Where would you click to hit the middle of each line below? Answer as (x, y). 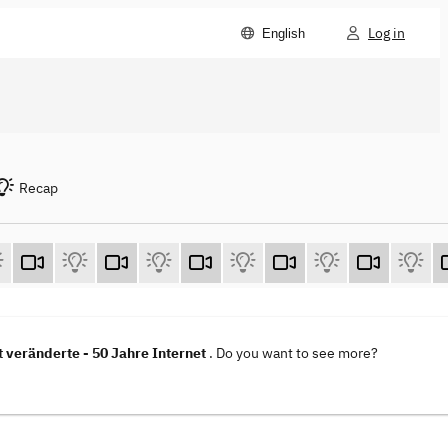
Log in (386, 33)
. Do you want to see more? (293, 353)
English (283, 33)
